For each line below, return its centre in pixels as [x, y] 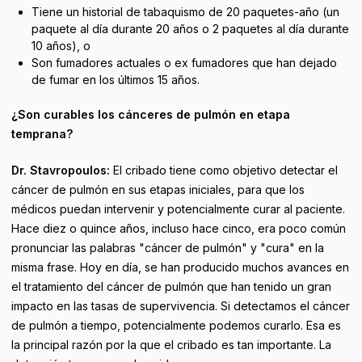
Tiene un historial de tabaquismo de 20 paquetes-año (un [185, 12]
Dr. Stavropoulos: [61, 170]
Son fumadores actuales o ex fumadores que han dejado [184, 63]
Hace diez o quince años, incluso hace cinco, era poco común [179, 228]
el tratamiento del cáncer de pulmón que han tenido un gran [171, 286]
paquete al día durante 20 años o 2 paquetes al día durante [190, 29]
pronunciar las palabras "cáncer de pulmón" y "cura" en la [168, 248]
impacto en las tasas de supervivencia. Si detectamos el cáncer [181, 306]
